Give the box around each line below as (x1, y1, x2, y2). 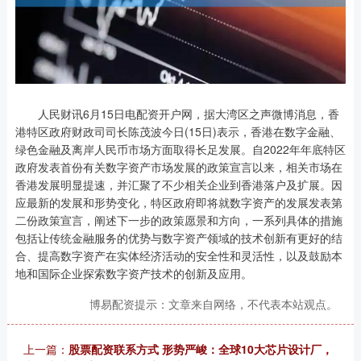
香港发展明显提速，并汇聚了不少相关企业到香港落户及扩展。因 (15, 176, 342, 193)
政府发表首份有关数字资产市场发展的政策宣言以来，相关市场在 (15, 159, 342, 176)
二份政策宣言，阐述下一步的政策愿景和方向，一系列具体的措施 (15, 212, 342, 229)
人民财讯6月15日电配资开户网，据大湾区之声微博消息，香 (15, 106, 339, 122)
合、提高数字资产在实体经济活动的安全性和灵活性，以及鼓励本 (15, 247, 342, 264)
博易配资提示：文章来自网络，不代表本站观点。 (89, 296, 338, 313)
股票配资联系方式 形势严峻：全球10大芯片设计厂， (68, 341, 333, 358)
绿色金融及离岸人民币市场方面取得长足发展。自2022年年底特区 (15, 141, 346, 158)
